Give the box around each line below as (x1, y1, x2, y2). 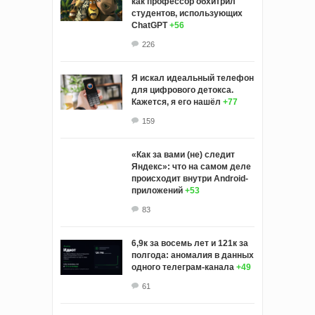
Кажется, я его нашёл (131, 97, 221, 108)
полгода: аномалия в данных (131, 250, 254, 261)
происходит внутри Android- (131, 174, 248, 184)
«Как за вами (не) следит (131, 150, 235, 160)
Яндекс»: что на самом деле (131, 162, 251, 172)
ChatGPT (131, 20, 167, 31)
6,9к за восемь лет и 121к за (131, 238, 248, 249)
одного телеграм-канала (131, 262, 234, 273)
